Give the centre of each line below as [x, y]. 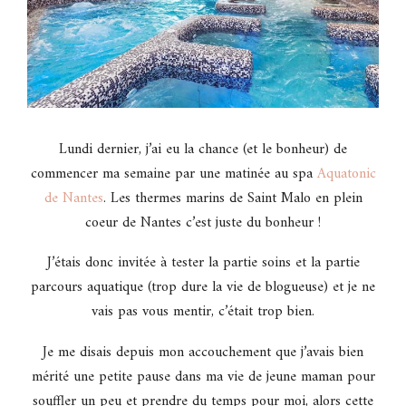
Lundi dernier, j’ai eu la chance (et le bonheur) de [203, 149]
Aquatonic [346, 174]
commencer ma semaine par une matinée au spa [174, 174]
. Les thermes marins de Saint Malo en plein [232, 198]
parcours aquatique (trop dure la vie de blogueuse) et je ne [203, 288]
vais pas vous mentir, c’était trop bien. [203, 312]
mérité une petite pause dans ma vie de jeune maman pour [203, 377]
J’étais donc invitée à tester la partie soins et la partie [203, 263]
